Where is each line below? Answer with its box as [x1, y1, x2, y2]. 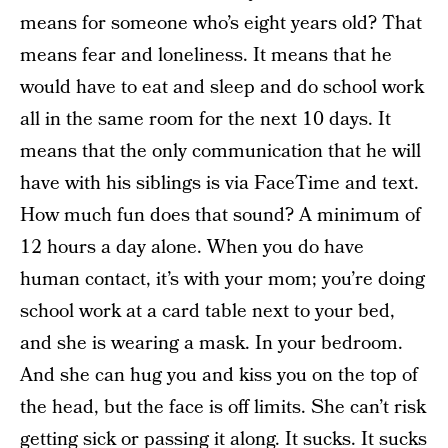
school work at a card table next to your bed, [20, 298, 395, 326]
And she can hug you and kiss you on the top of [20, 362, 418, 390]
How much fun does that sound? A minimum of [20, 202, 421, 230]
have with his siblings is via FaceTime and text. [20, 170, 419, 198]
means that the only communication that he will [20, 138, 421, 166]
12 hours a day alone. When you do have [20, 234, 364, 262]
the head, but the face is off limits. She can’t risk [20, 394, 426, 422]
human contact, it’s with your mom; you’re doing [20, 266, 425, 294]
